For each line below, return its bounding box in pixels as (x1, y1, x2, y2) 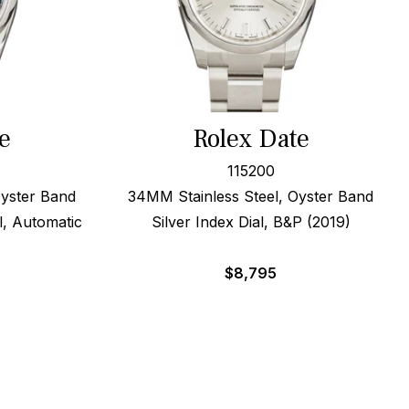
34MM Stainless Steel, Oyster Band (128, 187, 374, 205)
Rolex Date (192, 122, 309, 155)
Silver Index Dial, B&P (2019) (151, 213, 351, 231)
